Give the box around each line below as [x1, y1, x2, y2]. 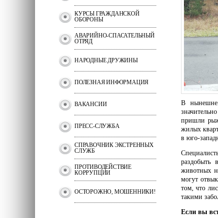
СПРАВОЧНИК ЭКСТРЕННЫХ [74, 142, 154, 148]
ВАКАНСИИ [74, 101, 107, 108]
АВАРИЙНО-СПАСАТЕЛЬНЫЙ [74, 32, 155, 39]
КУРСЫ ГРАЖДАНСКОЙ [74, 10, 140, 17]
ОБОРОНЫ [74, 16, 103, 23]
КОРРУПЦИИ [74, 169, 111, 176]
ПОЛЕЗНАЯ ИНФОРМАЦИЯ [74, 79, 149, 86]
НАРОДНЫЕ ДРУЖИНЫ [74, 57, 138, 64]
